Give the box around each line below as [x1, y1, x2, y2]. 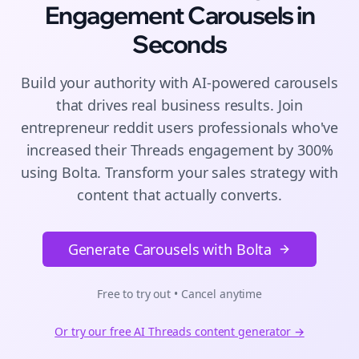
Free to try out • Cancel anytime [96, 286, 263, 301]
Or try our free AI [54, 324, 148, 339]
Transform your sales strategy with [101, 163, 339, 182]
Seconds [132, 29, 227, 59]
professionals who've [193, 118, 339, 137]
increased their [26, 140, 131, 159]
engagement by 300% [184, 140, 333, 159]
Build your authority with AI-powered [21, 73, 274, 92]
